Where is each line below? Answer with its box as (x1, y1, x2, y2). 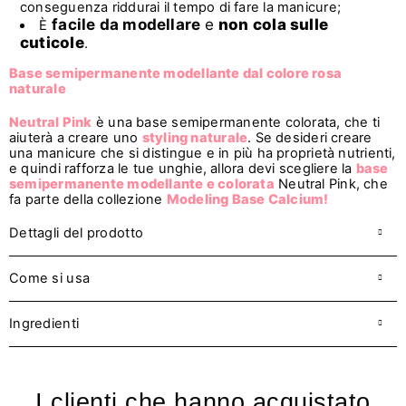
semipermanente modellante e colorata (9, 175, 275, 192)
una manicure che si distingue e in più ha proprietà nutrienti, (9, 144, 396, 161)
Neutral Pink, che (274, 175, 388, 192)
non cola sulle (218, 14, 329, 34)
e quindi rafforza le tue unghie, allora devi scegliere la (9, 159, 356, 177)
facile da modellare (52, 14, 205, 34)
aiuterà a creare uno (9, 129, 142, 146)
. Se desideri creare (247, 129, 372, 146)
